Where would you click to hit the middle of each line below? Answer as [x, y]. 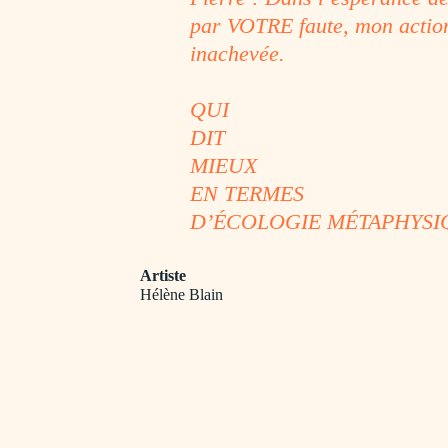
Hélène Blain [182, 294]
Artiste [163, 275]
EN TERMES [247, 193]
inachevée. [238, 53]
